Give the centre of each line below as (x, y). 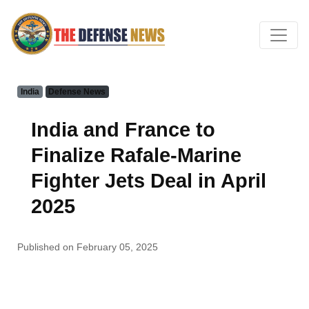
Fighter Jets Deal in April (149, 181)
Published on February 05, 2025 (88, 247)
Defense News (77, 92)
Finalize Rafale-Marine (136, 155)
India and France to (123, 130)
